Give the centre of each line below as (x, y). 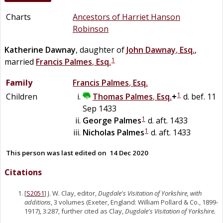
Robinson (91, 29)
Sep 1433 (100, 108)
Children (22, 96)
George (97, 120)
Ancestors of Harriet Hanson (126, 17)
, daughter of (101, 50)
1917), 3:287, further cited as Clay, (75, 211)
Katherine (24, 50)
